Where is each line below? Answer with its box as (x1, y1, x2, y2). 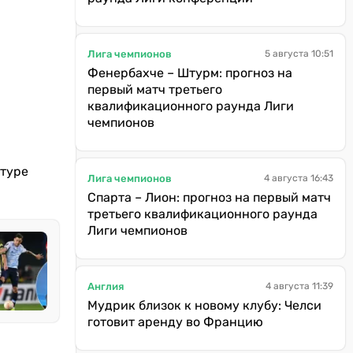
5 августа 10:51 (265, 48, 333, 59)
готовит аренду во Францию (87, 314, 263, 329)
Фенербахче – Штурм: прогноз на (87, 65, 292, 80)
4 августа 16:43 (264, 173, 333, 184)
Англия (87, 280, 124, 292)
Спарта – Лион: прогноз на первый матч (87, 190, 331, 205)
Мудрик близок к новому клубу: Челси (87, 298, 321, 313)
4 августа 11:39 (266, 281, 333, 292)
